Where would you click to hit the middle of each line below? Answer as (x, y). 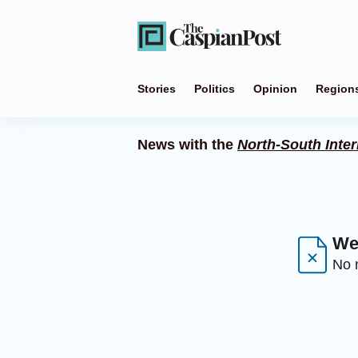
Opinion (275, 89)
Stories (157, 89)
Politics (215, 89)
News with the (187, 145)
